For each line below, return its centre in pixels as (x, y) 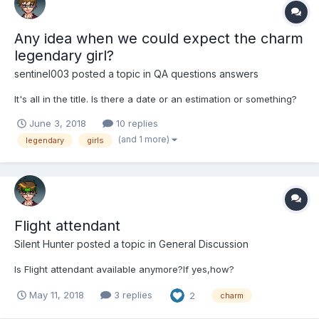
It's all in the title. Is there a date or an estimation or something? (156, 99)
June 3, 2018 (58, 124)
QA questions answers (206, 74)
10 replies (135, 124)
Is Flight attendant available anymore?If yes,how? (124, 269)
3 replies (131, 295)
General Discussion (204, 244)
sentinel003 (42, 74)
